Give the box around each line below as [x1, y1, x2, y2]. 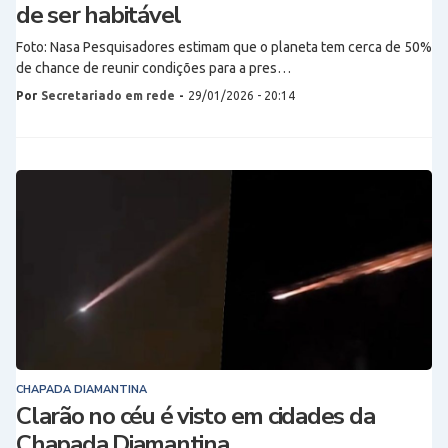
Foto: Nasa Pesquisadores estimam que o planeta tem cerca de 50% [16, 39, 432, 55]
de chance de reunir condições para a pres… [16, 60, 291, 76]
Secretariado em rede [41, 89, 175, 102]
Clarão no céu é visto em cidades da [16, 400, 375, 432]
